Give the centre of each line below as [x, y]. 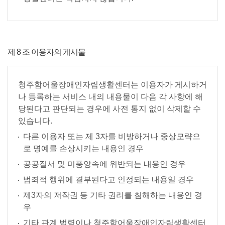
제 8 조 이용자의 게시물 [46, 52]
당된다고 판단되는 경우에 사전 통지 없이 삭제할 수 [109, 109]
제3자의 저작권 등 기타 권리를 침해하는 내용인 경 [113, 195]
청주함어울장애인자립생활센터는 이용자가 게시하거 [113, 85]
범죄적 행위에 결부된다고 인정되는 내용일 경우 [108, 180]
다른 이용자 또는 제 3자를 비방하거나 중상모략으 [112, 136]
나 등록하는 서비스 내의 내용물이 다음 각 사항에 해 [110, 97]
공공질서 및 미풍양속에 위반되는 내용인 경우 [104, 164]
